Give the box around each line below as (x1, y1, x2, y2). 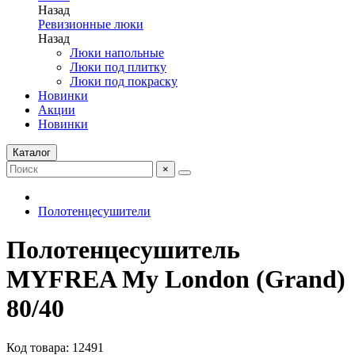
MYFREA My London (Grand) (6, 265, 345, 294)
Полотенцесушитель (6, 235, 240, 265)
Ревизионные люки (38, 17, 143, 31)
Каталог (13, 147, 51, 158)
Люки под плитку (70, 60, 166, 74)
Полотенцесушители (38, 204, 151, 218)
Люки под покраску (70, 74, 177, 88)
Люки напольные (70, 46, 164, 59)
